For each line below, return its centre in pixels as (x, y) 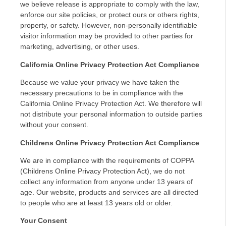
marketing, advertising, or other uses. (80, 47)
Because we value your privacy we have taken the (100, 82)
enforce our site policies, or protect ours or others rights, (110, 15)
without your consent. (54, 125)
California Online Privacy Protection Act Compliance (110, 64)
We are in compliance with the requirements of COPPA (107, 160)
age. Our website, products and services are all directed (109, 192)
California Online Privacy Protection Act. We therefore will (111, 104)
